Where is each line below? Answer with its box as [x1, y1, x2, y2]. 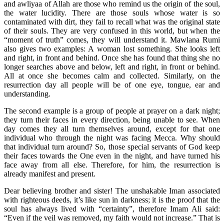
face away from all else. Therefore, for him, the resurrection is [4, 160, 220, 169]
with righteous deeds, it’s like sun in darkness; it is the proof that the [4, 195, 220, 204]
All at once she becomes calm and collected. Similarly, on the [4, 71, 220, 80]
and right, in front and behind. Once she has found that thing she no [4, 53, 220, 62]
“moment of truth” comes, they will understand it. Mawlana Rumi [4, 35, 220, 44]
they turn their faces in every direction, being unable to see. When [4, 115, 220, 124]
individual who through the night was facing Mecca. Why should [4, 133, 220, 142]
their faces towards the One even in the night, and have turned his [4, 151, 220, 160]
